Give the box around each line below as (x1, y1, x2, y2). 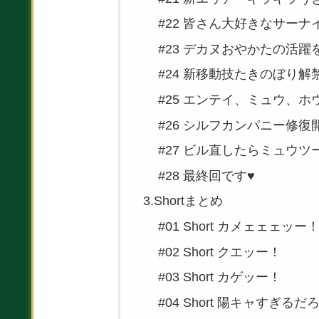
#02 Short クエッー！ (158, 244, 282, 259)
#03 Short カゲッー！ (158, 270, 282, 285)
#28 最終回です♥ (158, 168, 256, 183)
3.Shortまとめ (142, 194, 223, 209)
